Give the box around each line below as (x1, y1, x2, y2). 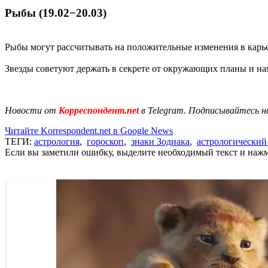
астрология (34, 136, 80, 147)
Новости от (5, 105, 56, 115)
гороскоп (87, 136, 124, 147)
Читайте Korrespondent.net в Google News (5, 125, 173, 136)
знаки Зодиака (131, 136, 190, 147)
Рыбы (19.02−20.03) (5, 7, 106, 20)
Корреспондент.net (56, 105, 141, 115)
